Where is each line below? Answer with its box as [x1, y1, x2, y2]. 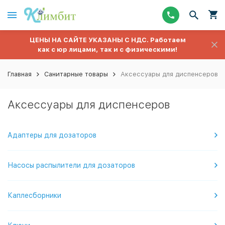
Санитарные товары [44, 70, 108, 78]
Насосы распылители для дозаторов [8, 161, 135, 169]
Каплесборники [8, 191, 61, 199]
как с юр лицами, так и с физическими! [38, 46, 177, 53]
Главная [8, 70, 32, 78]
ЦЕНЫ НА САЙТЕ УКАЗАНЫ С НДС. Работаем [29, 36, 186, 44]
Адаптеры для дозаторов [8, 131, 96, 139]
